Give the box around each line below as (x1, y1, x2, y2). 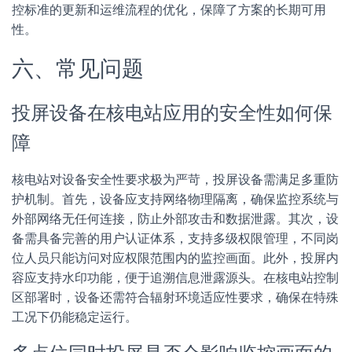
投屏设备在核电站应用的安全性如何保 (12, 102, 332, 124)
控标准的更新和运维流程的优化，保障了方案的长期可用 (12, 2, 326, 17)
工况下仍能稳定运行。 (12, 310, 137, 324)
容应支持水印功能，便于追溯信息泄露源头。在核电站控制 (12, 270, 339, 285)
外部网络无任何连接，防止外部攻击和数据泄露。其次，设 (12, 211, 339, 226)
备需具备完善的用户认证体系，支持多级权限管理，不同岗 (12, 231, 339, 246)
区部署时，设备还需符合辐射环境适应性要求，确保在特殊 (12, 290, 339, 305)
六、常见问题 (12, 56, 144, 82)
